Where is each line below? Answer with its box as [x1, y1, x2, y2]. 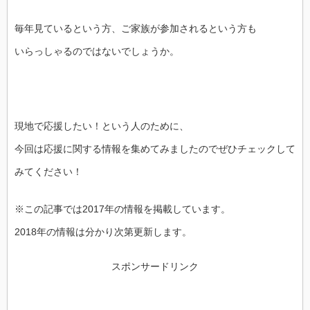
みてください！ [15, 166, 82, 177]
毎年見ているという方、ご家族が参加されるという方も [15, 23, 257, 34]
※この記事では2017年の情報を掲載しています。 [15, 203, 230, 215]
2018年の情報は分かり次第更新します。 [15, 226, 192, 237]
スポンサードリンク [111, 261, 199, 272]
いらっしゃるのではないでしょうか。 [15, 46, 179, 57]
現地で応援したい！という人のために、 [15, 120, 189, 131]
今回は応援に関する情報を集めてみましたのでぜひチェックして [15, 143, 295, 154]
